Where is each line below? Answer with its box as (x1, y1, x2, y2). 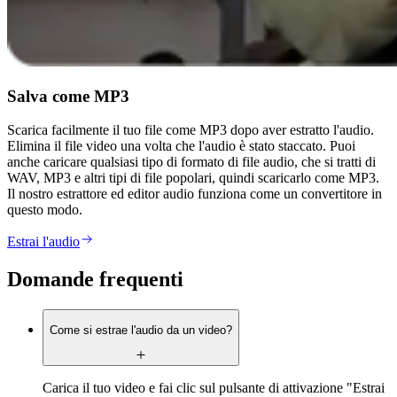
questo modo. (7, 202, 82, 218)
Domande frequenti (7, 268, 183, 292)
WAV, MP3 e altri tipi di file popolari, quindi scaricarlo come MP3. (7, 170, 379, 186)
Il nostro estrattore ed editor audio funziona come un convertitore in (7, 186, 382, 202)
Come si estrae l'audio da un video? (50, 323, 232, 338)
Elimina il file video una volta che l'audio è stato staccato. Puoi (7, 138, 355, 154)
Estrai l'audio (7, 234, 80, 250)
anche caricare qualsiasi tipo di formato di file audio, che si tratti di (7, 154, 376, 170)
